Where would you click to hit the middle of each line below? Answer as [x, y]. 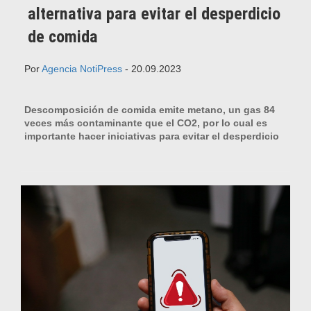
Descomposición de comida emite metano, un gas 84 [150, 110]
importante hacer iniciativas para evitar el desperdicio [152, 136]
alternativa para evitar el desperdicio [154, 14]
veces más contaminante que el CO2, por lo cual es [146, 123]
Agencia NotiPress [82, 69]
